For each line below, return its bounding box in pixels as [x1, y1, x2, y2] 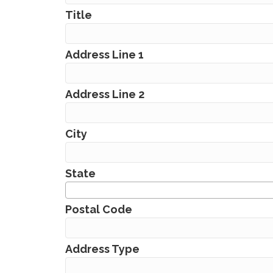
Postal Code [65, 203, 132, 216]
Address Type [65, 243, 140, 256]
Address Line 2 [65, 88, 144, 101]
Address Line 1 [65, 48, 144, 61]
